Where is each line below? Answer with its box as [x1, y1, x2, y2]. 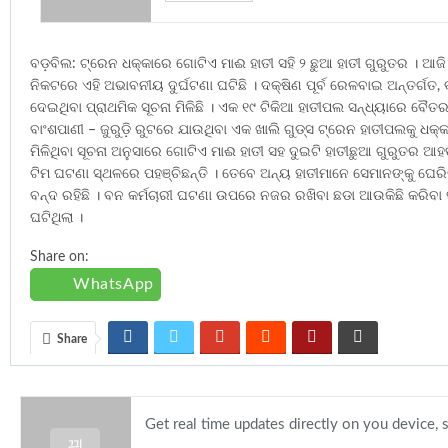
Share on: [30, 250, 89, 265]
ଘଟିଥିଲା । [30, 211, 83, 226]
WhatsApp [73, 276, 154, 293]
